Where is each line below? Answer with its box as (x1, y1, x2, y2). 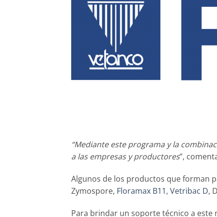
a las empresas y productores (71, 151, 180, 162)
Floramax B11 (117, 186, 166, 196)
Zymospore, (71, 186, 117, 196)
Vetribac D (170, 186, 208, 196)
